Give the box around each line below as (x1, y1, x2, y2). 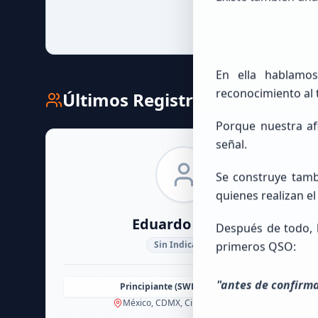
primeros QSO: (216, 238, 296, 255)
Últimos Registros (62, 88, 212, 111)
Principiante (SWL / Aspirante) (119, 280, 248, 292)
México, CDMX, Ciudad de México (122, 297, 255, 309)
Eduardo (131, 214, 191, 234)
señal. (216, 136, 247, 153)
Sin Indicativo (154, 238, 214, 251)
